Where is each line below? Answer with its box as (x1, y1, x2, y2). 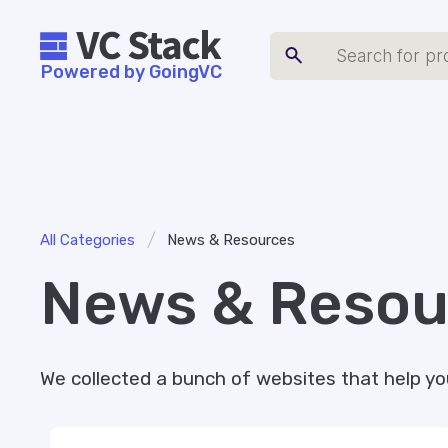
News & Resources (167, 231, 295, 249)
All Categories (40, 231, 135, 249)
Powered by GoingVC (40, 60, 222, 83)
